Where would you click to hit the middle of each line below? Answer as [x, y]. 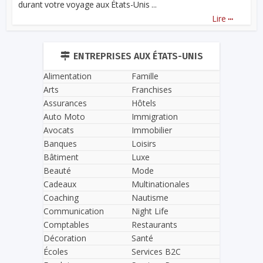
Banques [60, 143]
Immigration [155, 117]
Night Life [150, 211]
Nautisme [150, 198]
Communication [74, 211]
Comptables [66, 224]
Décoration [65, 238]
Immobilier [152, 130]
